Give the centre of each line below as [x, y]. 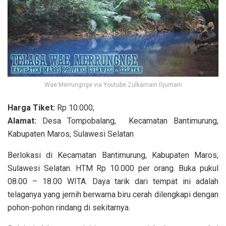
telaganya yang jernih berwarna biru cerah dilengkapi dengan [113, 195]
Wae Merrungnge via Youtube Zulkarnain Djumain [113, 85]
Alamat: [22, 121]
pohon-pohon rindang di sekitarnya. [69, 208]
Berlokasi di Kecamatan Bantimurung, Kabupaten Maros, [113, 155]
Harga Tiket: [32, 108]
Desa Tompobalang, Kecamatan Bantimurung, [127, 121]
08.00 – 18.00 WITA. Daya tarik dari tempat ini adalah [113, 182]
